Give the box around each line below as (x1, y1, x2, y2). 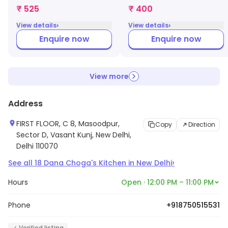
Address (8, 97, 43, 109)
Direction (188, 120, 215, 129)
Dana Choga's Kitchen (44, 157, 126, 168)
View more (89, 71, 129, 81)
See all (8, 157, 35, 168)
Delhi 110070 (16, 140, 58, 151)
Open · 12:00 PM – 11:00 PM (121, 177, 214, 187)
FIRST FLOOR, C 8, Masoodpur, (16, 118, 120, 129)
